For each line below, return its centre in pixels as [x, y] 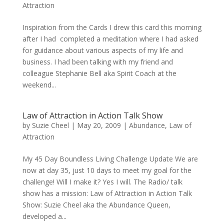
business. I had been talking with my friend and [97, 62]
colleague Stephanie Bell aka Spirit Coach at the [99, 73]
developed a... [44, 216]
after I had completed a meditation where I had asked [110, 39]
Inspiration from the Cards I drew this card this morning [112, 27]
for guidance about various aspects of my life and [102, 50]
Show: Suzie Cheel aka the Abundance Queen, [96, 205]
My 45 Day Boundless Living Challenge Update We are [110, 159]
